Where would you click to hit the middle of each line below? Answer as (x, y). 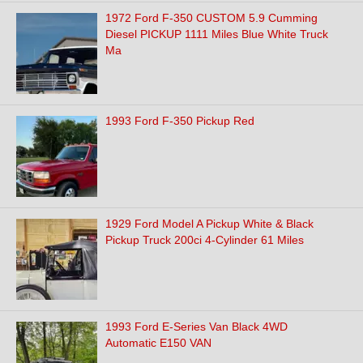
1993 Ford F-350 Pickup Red (180, 121)
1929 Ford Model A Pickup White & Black (209, 224)
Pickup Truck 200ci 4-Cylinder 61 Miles (205, 240)
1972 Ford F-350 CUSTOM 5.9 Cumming (211, 18)
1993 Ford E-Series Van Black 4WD (196, 327)
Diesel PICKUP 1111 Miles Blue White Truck (217, 34)
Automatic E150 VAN (158, 343)
